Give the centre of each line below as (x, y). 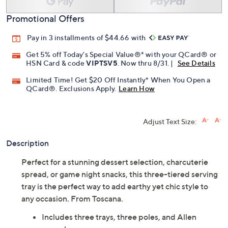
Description (27, 143)
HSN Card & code (56, 63)
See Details (196, 63)
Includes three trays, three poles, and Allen (119, 217)
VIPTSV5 (102, 63)
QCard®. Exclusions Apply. (71, 89)
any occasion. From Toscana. (72, 199)
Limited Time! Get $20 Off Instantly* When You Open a (118, 80)
